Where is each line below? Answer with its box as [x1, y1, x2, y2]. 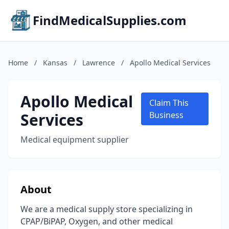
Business [149, 109, 184, 121]
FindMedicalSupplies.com [33, 12, 187, 29]
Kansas [43, 58, 67, 67]
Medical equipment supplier [20, 134, 129, 145]
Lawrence [82, 58, 115, 67]
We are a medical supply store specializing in [20, 203, 193, 215]
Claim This [149, 97, 189, 108]
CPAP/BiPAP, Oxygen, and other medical [20, 216, 173, 227]
